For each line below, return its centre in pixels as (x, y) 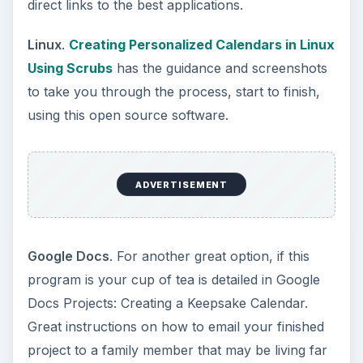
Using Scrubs (70, 68)
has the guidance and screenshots (220, 68)
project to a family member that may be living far (177, 350)
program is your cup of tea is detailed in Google (173, 279)
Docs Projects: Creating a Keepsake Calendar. (167, 303)
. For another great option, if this (209, 256)
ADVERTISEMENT (181, 184)
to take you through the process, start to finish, (173, 92)
